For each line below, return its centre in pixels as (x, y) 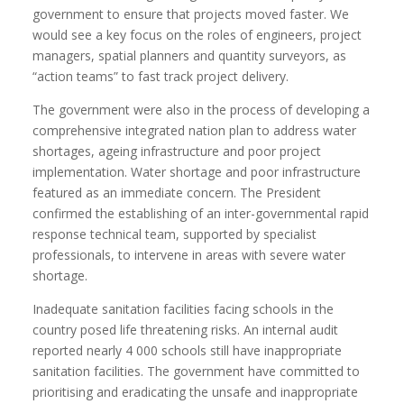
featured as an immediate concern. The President (177, 193)
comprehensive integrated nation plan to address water (195, 130)
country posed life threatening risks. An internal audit (186, 330)
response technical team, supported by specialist (175, 234)
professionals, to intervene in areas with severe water (189, 255)
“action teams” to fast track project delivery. (161, 76)
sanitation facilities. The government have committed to (197, 371)
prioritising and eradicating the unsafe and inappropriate (196, 392)
